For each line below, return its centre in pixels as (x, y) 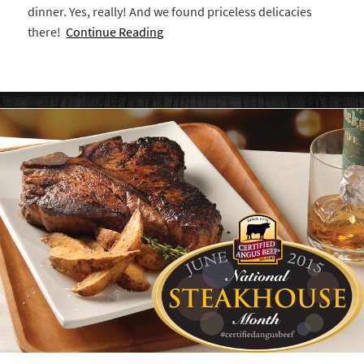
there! (47, 32)
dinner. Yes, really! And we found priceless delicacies (170, 11)
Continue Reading (115, 32)
